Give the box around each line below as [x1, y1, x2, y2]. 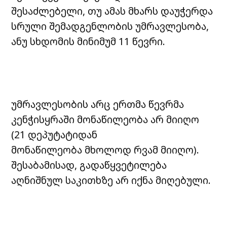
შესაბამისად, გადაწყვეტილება [11, 158, 167, 172]
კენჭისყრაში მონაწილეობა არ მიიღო [11, 112, 200, 127]
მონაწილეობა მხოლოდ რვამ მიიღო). [11, 143, 200, 157]
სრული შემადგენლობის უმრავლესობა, [11, 19, 209, 33]
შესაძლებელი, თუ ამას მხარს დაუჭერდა [11, 4, 213, 18]
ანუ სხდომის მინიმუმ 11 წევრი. [11, 34, 166, 49]
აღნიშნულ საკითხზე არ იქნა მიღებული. [11, 173, 211, 187]
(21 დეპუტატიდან [11, 128, 98, 142]
